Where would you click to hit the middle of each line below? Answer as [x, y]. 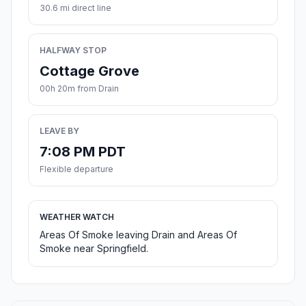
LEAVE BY [59, 131]
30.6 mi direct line [75, 8]
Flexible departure [76, 169]
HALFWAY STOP [73, 51]
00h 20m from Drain [79, 89]
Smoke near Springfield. [94, 249]
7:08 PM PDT [83, 152]
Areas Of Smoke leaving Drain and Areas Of [138, 235]
